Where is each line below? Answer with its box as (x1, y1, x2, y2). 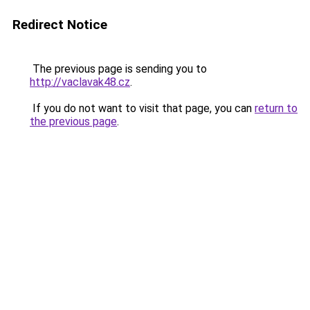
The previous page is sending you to (30, 62, 207, 75)
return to (255, 102, 298, 115)
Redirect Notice (12, 17, 107, 33)
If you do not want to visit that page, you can (30, 102, 255, 115)
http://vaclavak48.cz (30, 75, 130, 89)
